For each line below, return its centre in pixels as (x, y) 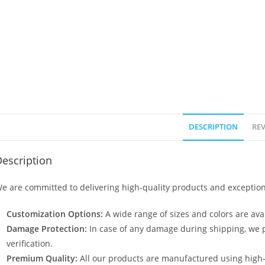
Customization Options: (55, 214)
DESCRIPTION (213, 127)
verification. (30, 243)
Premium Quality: (42, 258)
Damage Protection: (47, 229)
